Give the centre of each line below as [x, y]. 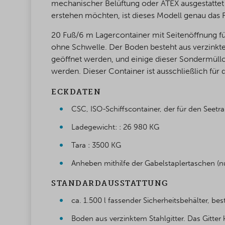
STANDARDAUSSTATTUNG [110, 184]
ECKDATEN [76, 92]
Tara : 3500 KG [96, 145]
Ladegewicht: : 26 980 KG [115, 127]
